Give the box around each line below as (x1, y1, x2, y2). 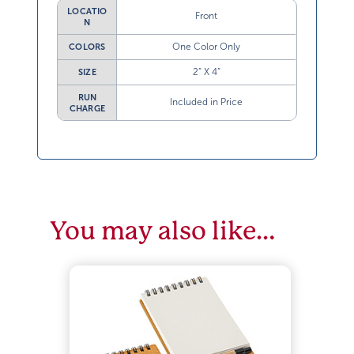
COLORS (69, 42, 106, 52)
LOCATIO (67, 6, 107, 17)
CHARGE (69, 104, 106, 114)
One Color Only (172, 41, 241, 53)
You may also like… (50, 217, 276, 247)
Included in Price (170, 96, 243, 108)
